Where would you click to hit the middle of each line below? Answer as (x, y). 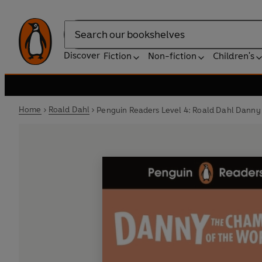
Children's (234, 56)
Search (78, 40)
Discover (82, 55)
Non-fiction (172, 56)
